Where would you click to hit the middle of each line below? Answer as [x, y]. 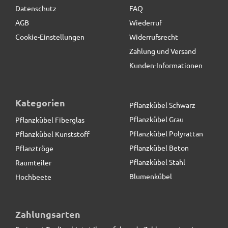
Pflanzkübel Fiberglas [50, 119]
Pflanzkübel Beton [159, 147]
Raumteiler [33, 162]
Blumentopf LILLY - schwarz [69, 200]
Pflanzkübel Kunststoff [52, 134]
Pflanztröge [34, 148]
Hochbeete [33, 176]
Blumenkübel [151, 176]
